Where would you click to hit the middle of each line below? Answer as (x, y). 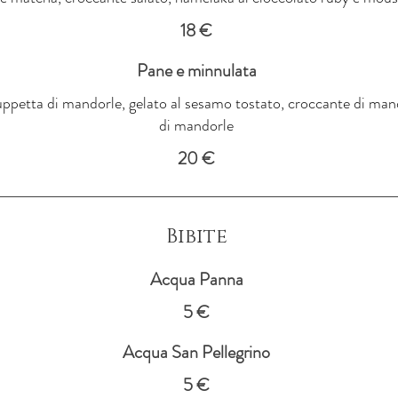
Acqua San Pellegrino (196, 352)
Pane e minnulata (196, 70)
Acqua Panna (196, 279)
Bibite (196, 236)
